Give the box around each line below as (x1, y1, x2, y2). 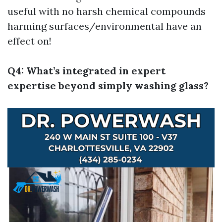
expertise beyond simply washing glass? (7, 79, 209, 92)
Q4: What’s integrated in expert (7, 64, 166, 77)
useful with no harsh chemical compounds (7, 5, 206, 17)
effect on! (7, 35, 52, 47)
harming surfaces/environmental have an (7, 20, 202, 32)
